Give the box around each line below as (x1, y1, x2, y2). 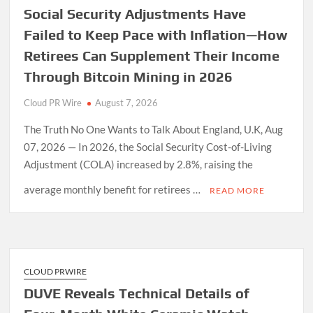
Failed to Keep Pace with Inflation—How (24, 26, 288, 43)
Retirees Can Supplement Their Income (24, 47, 280, 64)
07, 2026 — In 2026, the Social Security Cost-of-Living (24, 140, 272, 153)
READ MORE (210, 184, 265, 196)
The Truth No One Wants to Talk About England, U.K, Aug (24, 122, 284, 136)
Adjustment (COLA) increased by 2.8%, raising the (24, 157, 254, 170)
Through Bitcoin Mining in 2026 (24, 68, 233, 85)
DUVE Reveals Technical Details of (24, 284, 250, 301)
